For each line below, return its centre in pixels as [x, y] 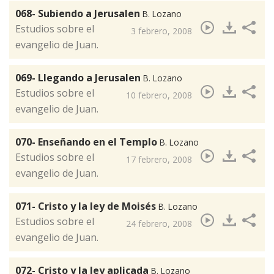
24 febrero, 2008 [159, 224]
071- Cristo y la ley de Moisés [87, 206]
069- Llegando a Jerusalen [79, 78]
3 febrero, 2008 [161, 31]
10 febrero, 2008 [159, 95]
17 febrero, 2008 [159, 160]
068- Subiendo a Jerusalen [79, 14]
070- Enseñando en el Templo [87, 142]
